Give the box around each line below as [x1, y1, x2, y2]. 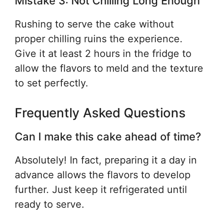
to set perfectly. [15, 77, 88, 89]
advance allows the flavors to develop [15, 169, 191, 181]
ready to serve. [15, 198, 84, 210]
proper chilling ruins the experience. [15, 33, 183, 45]
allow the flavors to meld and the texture [15, 62, 203, 74]
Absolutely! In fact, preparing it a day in [15, 154, 197, 166]
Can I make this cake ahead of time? [15, 130, 201, 143]
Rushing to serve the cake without [15, 18, 174, 30]
